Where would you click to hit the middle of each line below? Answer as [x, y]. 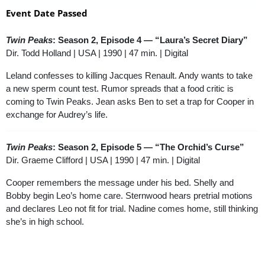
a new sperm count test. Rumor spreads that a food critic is [120, 88]
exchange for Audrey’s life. [57, 114]
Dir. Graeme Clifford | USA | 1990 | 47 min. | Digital [103, 160]
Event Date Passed [47, 13]
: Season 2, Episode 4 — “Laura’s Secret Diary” [150, 40]
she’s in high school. [45, 222]
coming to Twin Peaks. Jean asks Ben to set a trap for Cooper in [130, 101]
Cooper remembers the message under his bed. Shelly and [120, 182]
